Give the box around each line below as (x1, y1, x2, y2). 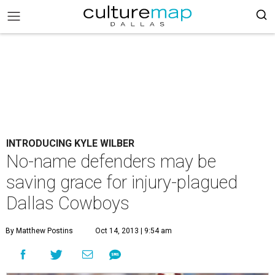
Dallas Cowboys (6, 193, 130, 214)
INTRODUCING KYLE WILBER (6, 137, 134, 149)
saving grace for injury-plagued (6, 172, 238, 193)
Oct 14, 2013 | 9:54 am (95, 227, 172, 235)
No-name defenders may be (6, 151, 216, 172)
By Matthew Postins (6, 227, 73, 235)
